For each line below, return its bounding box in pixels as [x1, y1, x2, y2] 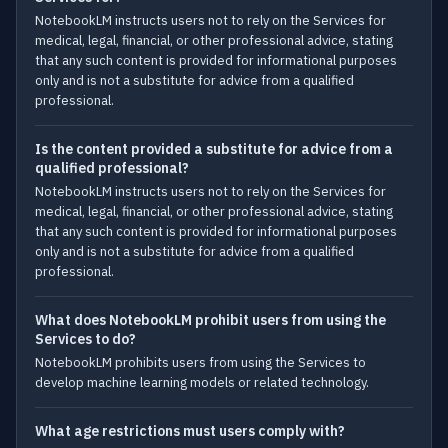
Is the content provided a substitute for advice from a [35, 140, 393, 158]
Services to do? [35, 330, 136, 348]
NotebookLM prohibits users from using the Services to [35, 354, 366, 371]
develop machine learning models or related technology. [35, 374, 369, 391]
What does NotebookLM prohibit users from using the [35, 311, 386, 329]
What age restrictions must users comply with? [35, 422, 345, 440]
